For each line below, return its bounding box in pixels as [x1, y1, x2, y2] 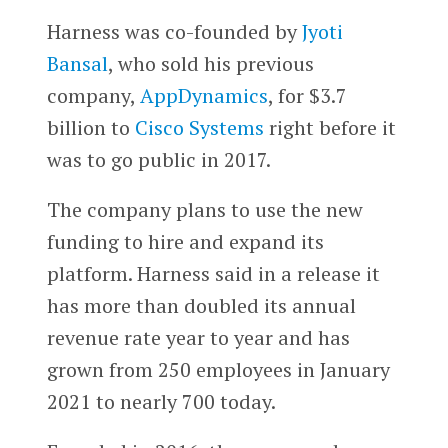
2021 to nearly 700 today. [46, 388, 276, 416]
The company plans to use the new [46, 196, 363, 224]
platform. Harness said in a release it [46, 260, 380, 288]
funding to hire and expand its [46, 228, 324, 256]
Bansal [46, 50, 108, 78]
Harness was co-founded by [46, 18, 302, 46]
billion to [46, 114, 135, 142]
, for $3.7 [267, 82, 347, 110]
